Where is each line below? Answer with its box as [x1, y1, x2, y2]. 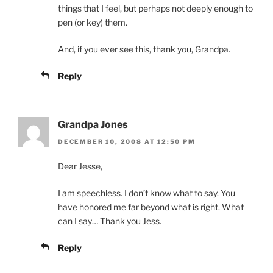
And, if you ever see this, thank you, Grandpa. [58, 43, 230, 54]
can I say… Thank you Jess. [58, 216, 161, 227]
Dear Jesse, [58, 161, 102, 172]
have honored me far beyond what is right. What [58, 202, 244, 213]
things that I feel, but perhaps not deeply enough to [58, 2, 253, 13]
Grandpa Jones [58, 118, 128, 130]
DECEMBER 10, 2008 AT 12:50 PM [58, 138, 196, 146]
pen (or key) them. [58, 16, 127, 27]
